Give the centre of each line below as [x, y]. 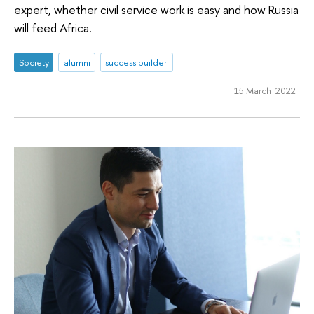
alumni [77, 62]
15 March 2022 [265, 90]
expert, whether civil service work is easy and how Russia [156, 10]
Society [34, 62]
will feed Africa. [53, 28]
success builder [137, 62]
